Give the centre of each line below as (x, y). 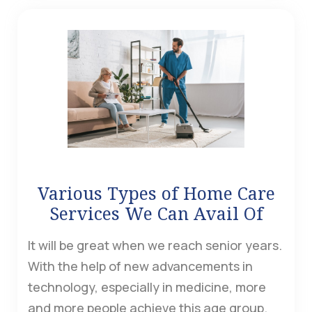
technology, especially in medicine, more (147, 287)
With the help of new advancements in (140, 266)
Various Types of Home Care (156, 193)
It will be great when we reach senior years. (155, 245)
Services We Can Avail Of (156, 213)
